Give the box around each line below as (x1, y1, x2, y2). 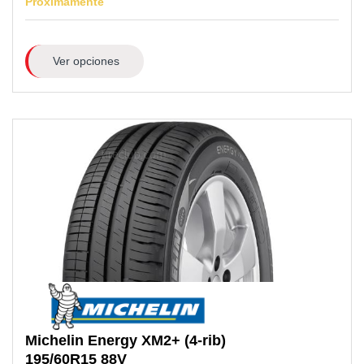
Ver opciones (52, 54, 119, 68)
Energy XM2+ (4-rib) (88, 332, 226, 349)
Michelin (25, 332, 84, 349)
